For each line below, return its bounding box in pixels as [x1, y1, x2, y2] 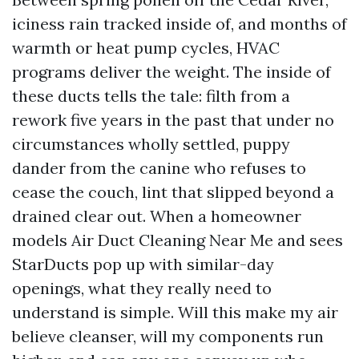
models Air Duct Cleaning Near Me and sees [12, 230, 343, 250]
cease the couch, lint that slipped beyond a [12, 182, 334, 202]
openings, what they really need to [12, 278, 272, 298]
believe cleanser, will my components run [12, 326, 324, 346]
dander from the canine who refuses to [12, 158, 306, 178]
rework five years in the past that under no [12, 110, 334, 130]
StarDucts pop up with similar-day [12, 254, 274, 274]
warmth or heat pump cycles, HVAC [12, 38, 280, 58]
